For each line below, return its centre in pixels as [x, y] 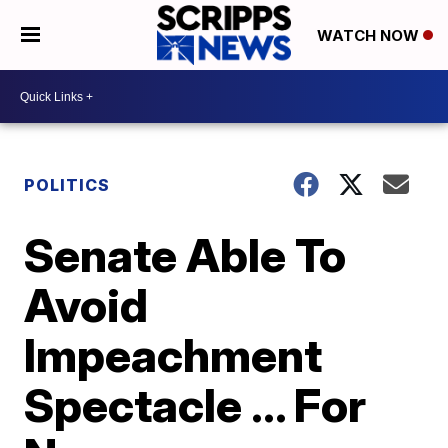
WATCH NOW [369, 36]
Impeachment [173, 355]
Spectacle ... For [195, 405]
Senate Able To [185, 255]
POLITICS [67, 185]
